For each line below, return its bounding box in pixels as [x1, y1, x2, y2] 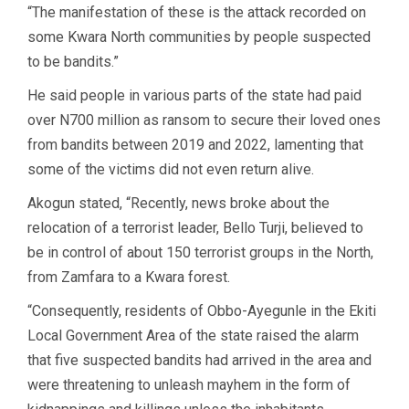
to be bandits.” [27, 52, 119, 70]
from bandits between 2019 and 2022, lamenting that [27, 135, 363, 153]
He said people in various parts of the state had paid [27, 86, 362, 104]
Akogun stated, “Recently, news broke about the [27, 194, 330, 212]
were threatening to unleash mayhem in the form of [27, 375, 351, 393]
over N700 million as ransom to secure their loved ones [27, 110, 381, 129]
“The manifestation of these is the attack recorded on [27, 3, 366, 21]
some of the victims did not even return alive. [27, 160, 314, 178]
